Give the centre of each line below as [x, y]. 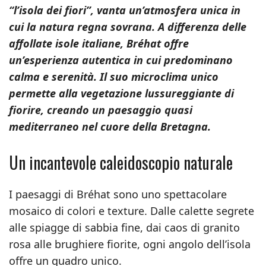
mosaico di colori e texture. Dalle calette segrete [132, 211]
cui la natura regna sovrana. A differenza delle [128, 27]
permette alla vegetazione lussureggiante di [121, 93]
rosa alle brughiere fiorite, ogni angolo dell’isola [130, 244]
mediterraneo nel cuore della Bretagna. [110, 126]
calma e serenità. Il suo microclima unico [114, 77]
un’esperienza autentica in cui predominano [121, 60]
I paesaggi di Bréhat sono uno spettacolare [118, 194]
